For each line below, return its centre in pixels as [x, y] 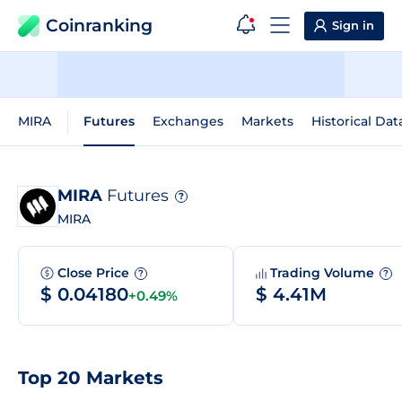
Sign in [353, 25]
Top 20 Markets [91, 378]
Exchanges [188, 121]
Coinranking [99, 26]
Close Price [95, 273]
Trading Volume [324, 273]
